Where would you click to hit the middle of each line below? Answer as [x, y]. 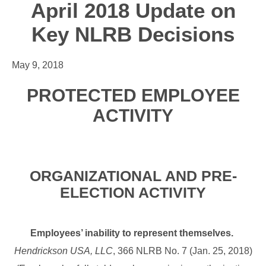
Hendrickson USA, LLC [63, 251]
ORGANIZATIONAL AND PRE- [133, 176]
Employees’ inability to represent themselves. [132, 233]
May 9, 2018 [38, 65]
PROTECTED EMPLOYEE [133, 96]
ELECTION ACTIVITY [133, 193]
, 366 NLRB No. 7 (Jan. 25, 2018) [182, 251]
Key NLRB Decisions [133, 34]
